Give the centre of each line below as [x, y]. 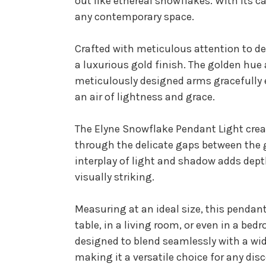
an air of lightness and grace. [145, 97]
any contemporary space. [134, 17]
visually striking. [115, 177]
